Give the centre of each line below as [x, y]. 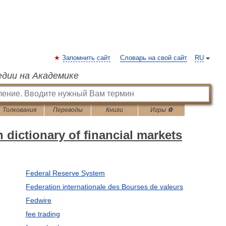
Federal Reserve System [65, 173]
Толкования [19, 110]
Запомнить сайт [86, 58]
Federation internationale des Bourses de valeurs [104, 187]
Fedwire [38, 200]
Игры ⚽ [161, 110]
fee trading [43, 214]
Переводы [68, 110]
